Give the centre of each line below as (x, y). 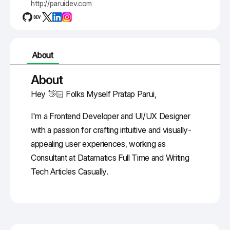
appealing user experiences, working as (98, 143)
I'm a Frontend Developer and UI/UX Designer (111, 116)
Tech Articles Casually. (70, 171)
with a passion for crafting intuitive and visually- (111, 130)
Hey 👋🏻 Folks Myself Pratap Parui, (94, 94)
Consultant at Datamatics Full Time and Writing (110, 157)
